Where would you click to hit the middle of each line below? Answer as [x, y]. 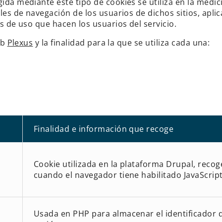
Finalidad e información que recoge [104, 129]
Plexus [20, 42]
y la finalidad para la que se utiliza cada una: [121, 42]
